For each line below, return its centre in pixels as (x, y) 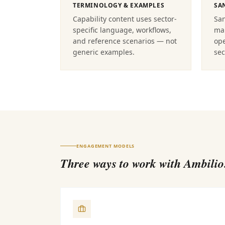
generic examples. (104, 52)
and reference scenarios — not (125, 41)
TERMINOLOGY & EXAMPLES (119, 5)
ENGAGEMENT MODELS (106, 146)
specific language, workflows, (122, 30)
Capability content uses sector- (125, 19)
